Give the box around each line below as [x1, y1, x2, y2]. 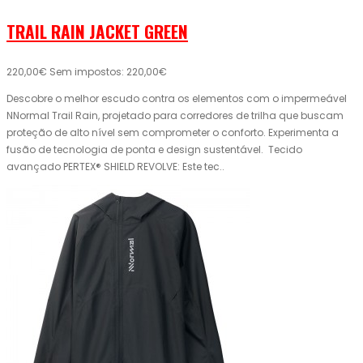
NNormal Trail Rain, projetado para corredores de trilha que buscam [6, 109, 344, 123]
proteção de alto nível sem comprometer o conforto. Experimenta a [6, 126, 339, 140]
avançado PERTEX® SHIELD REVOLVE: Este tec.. [6, 160, 224, 174]
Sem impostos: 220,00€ [49, 65, 167, 79]
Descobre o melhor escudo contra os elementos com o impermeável [6, 92, 347, 106]
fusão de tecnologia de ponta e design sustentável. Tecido [6, 143, 302, 157]
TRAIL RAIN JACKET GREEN [6, 19, 188, 45]
